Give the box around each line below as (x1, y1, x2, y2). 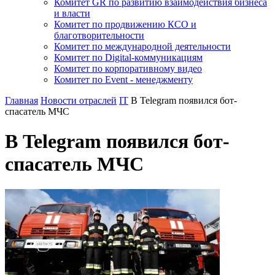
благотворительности (54, 30, 144, 41)
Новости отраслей (41, 95, 117, 106)
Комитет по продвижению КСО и (54, 19, 196, 29)
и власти (54, 8, 90, 18)
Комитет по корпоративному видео (54, 63, 202, 74)
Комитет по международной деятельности (54, 41, 231, 52)
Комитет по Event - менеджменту (54, 74, 193, 85)
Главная (5, 95, 38, 106)
